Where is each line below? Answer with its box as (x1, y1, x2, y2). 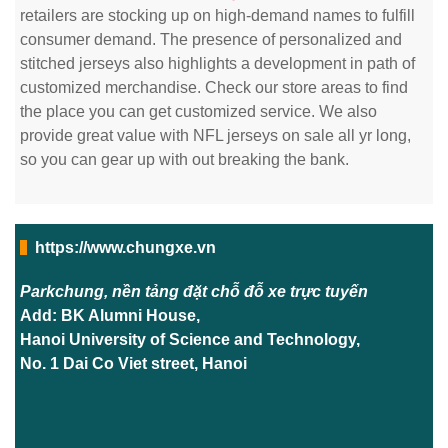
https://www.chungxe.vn (34, 239, 216, 256)
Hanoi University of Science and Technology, (20, 331, 360, 348)
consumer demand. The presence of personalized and (20, 31, 402, 48)
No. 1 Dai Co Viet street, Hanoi (20, 355, 247, 372)
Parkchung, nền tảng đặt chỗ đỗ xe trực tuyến (20, 283, 368, 300)
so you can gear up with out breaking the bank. (20, 151, 349, 168)
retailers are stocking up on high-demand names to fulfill (20, 7, 415, 24)
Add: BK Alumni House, (20, 307, 200, 324)
